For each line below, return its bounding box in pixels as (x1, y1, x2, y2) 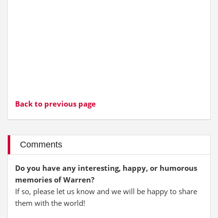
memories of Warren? (15, 175, 94, 184)
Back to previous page (15, 99, 96, 109)
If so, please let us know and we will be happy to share (15, 186, 197, 196)
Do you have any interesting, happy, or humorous (15, 163, 197, 173)
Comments (20, 140, 62, 149)
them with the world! (15, 198, 85, 208)
